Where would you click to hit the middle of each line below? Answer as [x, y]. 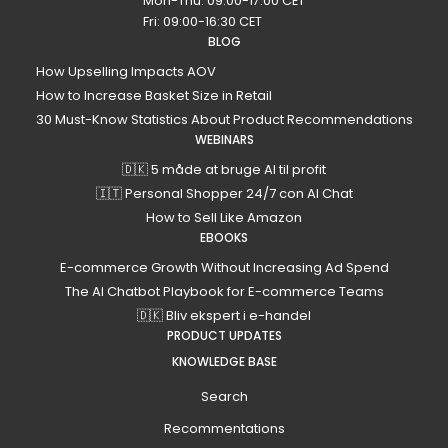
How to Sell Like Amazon [224, 218]
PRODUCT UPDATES [224, 336]
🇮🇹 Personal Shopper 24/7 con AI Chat [224, 194]
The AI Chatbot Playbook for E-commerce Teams [224, 292]
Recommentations [224, 428]
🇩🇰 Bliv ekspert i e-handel [224, 316]
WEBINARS [224, 140]
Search [224, 397]
